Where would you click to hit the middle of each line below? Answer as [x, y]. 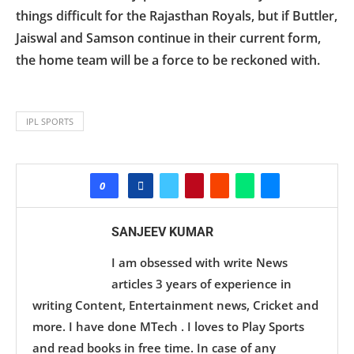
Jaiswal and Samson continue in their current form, [168, 38]
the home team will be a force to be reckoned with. [168, 60]
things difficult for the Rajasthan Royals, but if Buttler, [177, 16]
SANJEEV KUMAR [162, 232]
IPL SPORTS [50, 122]
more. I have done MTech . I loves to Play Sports [168, 327]
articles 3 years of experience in [201, 284]
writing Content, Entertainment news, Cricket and [175, 305]
